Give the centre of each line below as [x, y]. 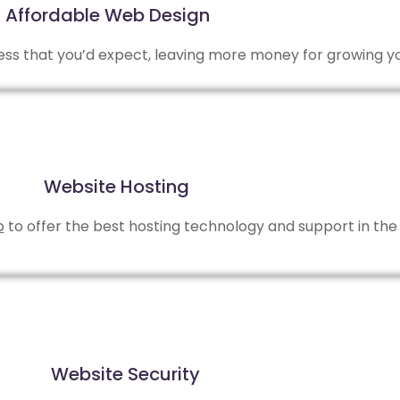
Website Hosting [116, 186]
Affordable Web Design [107, 15]
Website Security [125, 374]
